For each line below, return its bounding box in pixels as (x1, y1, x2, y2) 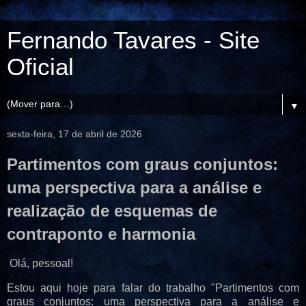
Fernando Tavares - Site (7, 27, 260, 53)
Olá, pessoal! (10, 257, 73, 269)
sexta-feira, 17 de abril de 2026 (7, 128, 142, 139)
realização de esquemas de (7, 201, 217, 220)
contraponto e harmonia (7, 225, 195, 243)
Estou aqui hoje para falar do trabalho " (7, 281, 215, 294)
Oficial (7, 54, 74, 80)
